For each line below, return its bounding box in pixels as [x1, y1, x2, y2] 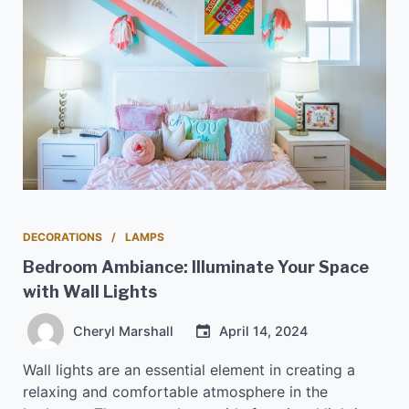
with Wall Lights [23, 281, 157, 301]
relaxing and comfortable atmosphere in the [23, 382, 328, 401]
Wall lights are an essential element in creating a [23, 360, 355, 379]
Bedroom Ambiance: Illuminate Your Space [23, 257, 369, 277]
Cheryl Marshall [73, 322, 173, 339]
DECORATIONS [23, 229, 102, 244]
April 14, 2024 [219, 322, 308, 339]
